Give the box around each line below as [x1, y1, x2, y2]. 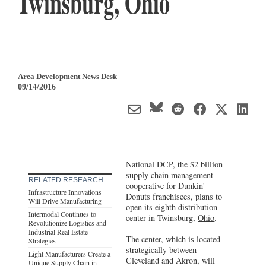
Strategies [28, 235, 56, 245]
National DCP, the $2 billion [126, 158, 223, 170]
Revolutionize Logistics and [28, 217, 106, 227]
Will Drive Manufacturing [28, 195, 102, 205]
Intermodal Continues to [28, 208, 96, 218]
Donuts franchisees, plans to [126, 190, 223, 202]
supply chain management [126, 169, 214, 180]
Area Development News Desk [18, 71, 117, 81]
